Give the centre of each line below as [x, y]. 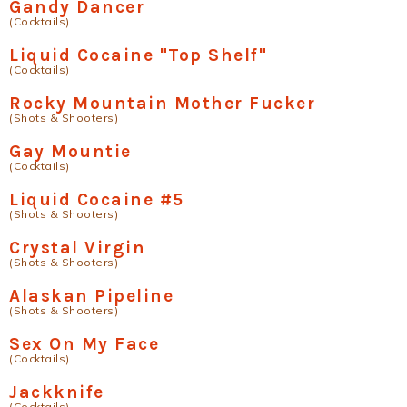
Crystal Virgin [77, 248]
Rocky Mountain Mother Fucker [162, 104]
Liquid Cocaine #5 [97, 200]
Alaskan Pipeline [91, 296]
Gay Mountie [70, 152]
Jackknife [57, 392]
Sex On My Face [84, 344]
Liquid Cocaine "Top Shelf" [138, 55]
